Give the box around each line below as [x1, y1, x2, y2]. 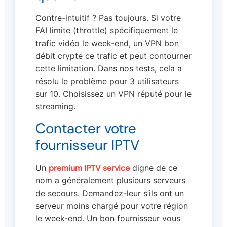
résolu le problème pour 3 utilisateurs [35, 75, 179, 86]
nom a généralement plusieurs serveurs [35, 175, 185, 186]
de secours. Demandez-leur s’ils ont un [35, 188, 184, 199]
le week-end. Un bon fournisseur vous [35, 213, 180, 224]
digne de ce [130, 163, 177, 173]
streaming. [35, 101, 75, 111]
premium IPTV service [49, 163, 130, 174]
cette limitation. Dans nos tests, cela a [35, 63, 182, 73]
